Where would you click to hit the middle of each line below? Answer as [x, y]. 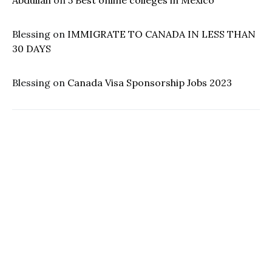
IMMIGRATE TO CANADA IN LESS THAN [161, 34]
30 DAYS [32, 49]
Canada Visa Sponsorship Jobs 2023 [150, 83]
